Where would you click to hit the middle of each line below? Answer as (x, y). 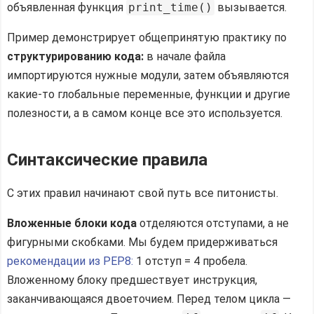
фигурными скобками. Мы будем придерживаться (142, 242)
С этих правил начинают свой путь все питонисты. (143, 193)
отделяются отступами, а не (213, 223)
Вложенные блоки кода (72, 223)
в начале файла (185, 56)
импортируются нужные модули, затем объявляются (148, 75)
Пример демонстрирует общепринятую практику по (147, 37)
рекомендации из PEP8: (70, 261)
